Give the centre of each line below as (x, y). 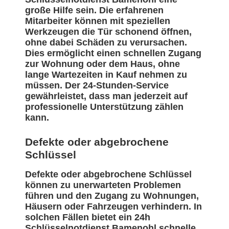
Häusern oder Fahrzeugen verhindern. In (113, 207)
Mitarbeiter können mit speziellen (98, 21)
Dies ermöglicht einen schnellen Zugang (113, 53)
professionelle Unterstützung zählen (104, 107)
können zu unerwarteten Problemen (103, 185)
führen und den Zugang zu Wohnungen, (112, 196)
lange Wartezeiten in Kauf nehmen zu (106, 75)
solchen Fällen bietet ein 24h (88, 217)
